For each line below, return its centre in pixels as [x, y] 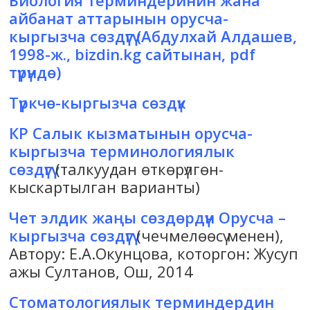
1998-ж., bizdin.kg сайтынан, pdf [133, 54]
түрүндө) [35, 72]
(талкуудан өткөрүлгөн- [138, 169]
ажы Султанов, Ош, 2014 [101, 272]
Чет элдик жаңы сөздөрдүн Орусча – [148, 218]
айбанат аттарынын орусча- [119, 18]
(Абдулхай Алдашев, [215, 36]
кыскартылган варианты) [105, 187]
